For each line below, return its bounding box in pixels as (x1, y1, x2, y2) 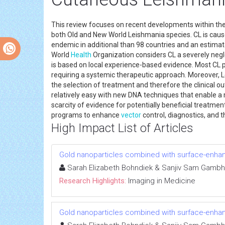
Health (71, 50, 91, 59)
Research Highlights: (59, 176, 126, 185)
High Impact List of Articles (51, 121, 193, 135)
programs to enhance (51, 110, 121, 119)
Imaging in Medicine (128, 176, 195, 185)
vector (121, 110, 141, 119)
